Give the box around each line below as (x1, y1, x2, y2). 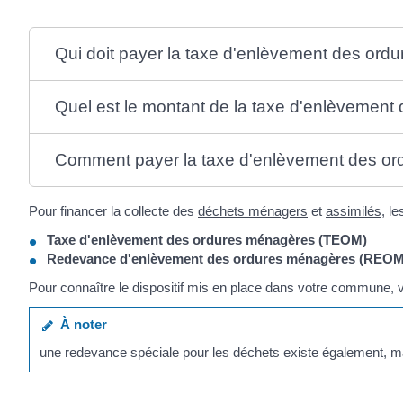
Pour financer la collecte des (29, 203, 198, 219)
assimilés (326, 203, 381, 219)
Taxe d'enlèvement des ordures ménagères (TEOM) (47, 231, 367, 247)
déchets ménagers (198, 203, 308, 219)
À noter (53, 316, 108, 332)
